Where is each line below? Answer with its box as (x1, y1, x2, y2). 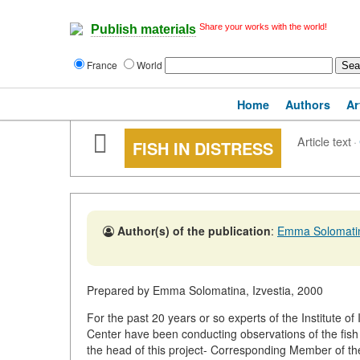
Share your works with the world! (199, 22, 327, 31)
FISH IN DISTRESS (133, 137, 273, 160)
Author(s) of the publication (117, 223, 271, 239)
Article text (297, 133, 351, 149)
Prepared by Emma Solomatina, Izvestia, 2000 (87, 282, 323, 298)
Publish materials (91, 22, 196, 37)
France (87, 58, 120, 72)
